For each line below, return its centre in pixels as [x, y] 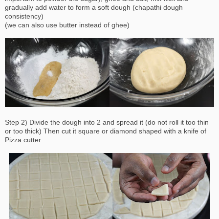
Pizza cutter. [24, 140]
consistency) [24, 16]
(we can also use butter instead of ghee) [67, 25]
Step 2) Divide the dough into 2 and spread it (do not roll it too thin [107, 122]
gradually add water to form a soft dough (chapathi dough [94, 8]
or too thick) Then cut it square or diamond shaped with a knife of [106, 131]
